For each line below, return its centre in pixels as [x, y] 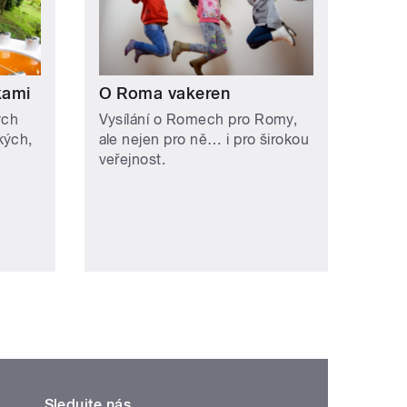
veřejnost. [132, 159]
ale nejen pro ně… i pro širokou [204, 139]
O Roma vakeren [164, 93]
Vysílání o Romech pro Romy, [198, 119]
